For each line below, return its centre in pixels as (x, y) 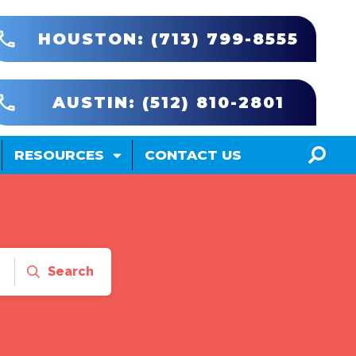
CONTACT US (193, 155)
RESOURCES (60, 155)
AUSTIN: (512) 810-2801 (169, 103)
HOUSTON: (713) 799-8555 (169, 39)
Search (71, 271)
